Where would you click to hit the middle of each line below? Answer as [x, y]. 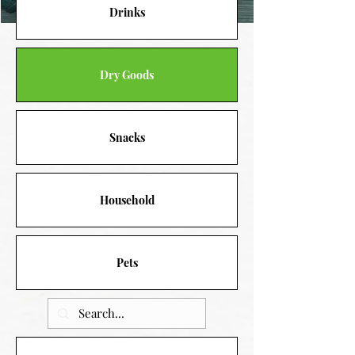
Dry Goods [127, 75]
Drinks [127, 13]
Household [127, 200]
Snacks [127, 138]
